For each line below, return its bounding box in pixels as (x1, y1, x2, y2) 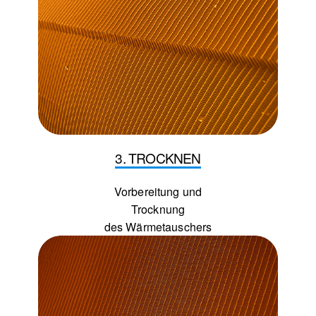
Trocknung (130, 201, 186, 218)
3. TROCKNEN (115, 148, 201, 168)
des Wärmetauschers (104, 219, 212, 236)
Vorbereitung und (114, 183, 202, 200)
